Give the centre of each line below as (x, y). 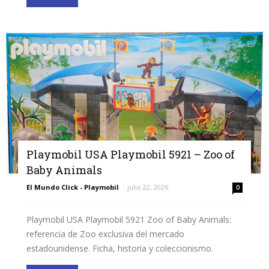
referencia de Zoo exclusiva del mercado (105, 234)
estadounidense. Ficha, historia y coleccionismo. (120, 249)
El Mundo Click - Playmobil (73, 187)
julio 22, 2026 (148, 187)
